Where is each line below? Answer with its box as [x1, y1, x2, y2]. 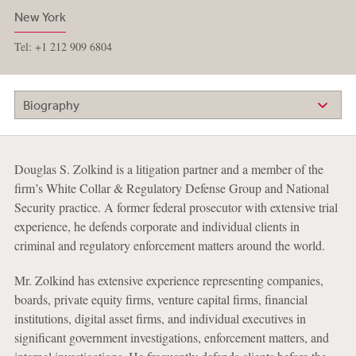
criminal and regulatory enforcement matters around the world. [14, 237, 325, 254]
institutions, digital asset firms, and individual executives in [14, 310, 306, 327]
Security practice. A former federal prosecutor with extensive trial [14, 199, 338, 216]
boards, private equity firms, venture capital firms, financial [14, 291, 308, 308]
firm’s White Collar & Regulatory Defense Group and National [14, 180, 329, 197]
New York [14, 8, 66, 25]
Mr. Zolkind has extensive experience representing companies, [14, 272, 323, 289]
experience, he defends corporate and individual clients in [14, 218, 300, 235]
